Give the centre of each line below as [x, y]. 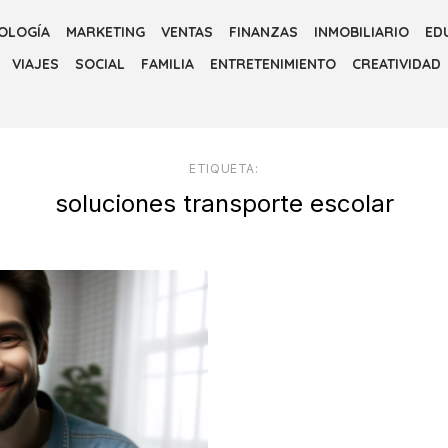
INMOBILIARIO [361, 32]
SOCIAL [100, 64]
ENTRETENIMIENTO [273, 64]
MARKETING [105, 32]
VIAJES [35, 64]
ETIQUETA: [224, 168]
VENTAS [187, 32]
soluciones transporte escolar [224, 203]
